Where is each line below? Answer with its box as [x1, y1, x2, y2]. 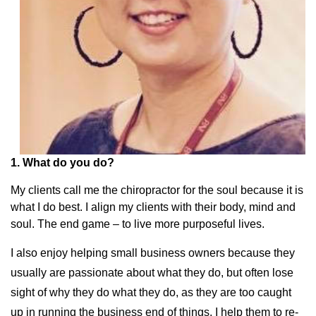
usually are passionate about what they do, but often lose [11, 267, 293, 279]
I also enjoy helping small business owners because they [11, 247, 295, 260]
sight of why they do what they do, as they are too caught [11, 286, 291, 299]
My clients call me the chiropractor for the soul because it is [11, 184, 303, 197]
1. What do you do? [11, 157, 114, 169]
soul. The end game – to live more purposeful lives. [11, 218, 265, 231]
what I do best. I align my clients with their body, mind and [11, 201, 296, 214]
